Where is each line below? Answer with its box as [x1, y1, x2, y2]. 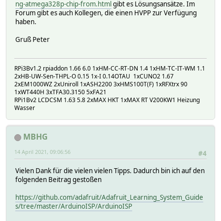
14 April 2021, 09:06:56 [14, 148, 71, 156]
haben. [15, 17, 37, 27]
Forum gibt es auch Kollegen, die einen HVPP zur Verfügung [15, 8, 197, 18]
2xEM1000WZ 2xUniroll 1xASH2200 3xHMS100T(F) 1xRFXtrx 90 [14, 80, 187, 89]
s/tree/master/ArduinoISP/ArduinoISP [15, 201, 132, 211]
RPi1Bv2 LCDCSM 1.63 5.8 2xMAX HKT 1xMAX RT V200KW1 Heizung [14, 96, 200, 105]
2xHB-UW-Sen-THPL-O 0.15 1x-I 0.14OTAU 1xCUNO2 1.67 [14, 72, 174, 81]
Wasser [14, 104, 35, 112]
